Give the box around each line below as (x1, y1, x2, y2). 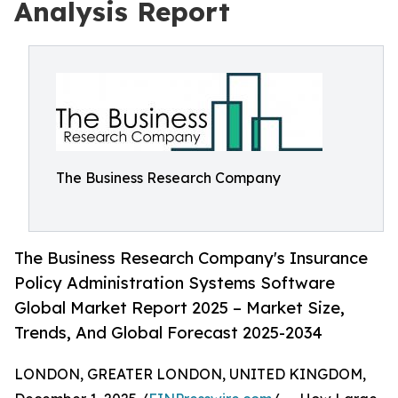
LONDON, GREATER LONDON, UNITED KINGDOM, (14, 365, 366, 384)
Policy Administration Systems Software (14, 273, 335, 293)
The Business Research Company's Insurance (14, 248, 368, 268)
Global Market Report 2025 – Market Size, (14, 298, 345, 318)
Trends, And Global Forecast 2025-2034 (14, 322, 322, 343)
